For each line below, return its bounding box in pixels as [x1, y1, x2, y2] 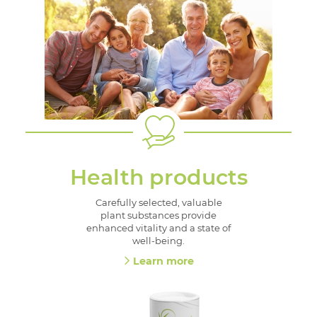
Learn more [133, 255, 195, 268]
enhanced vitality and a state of [86, 221, 231, 234]
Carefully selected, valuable [95, 196, 222, 208]
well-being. [132, 234, 185, 246]
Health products [69, 163, 248, 190]
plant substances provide [100, 209, 217, 221]
